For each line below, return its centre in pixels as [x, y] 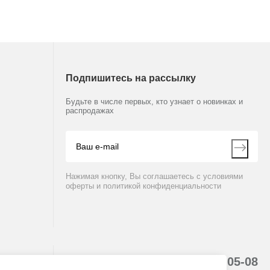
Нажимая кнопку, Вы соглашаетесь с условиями [154, 176]
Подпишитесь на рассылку [131, 78]
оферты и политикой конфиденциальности [143, 186]
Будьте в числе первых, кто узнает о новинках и [154, 102]
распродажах [90, 111]
